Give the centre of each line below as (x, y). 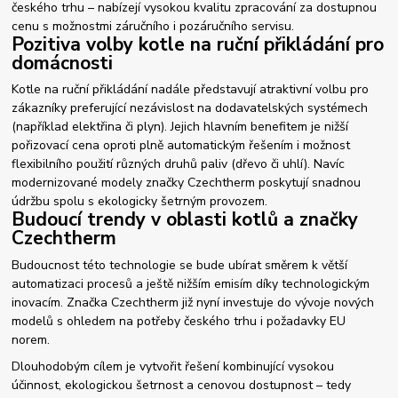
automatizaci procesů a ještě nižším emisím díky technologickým (191, 284)
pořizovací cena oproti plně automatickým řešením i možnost (181, 146)
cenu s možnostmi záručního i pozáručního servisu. (153, 26)
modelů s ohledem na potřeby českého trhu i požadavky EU (179, 322)
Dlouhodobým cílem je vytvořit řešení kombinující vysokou (173, 366)
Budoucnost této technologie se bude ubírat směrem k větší (180, 266)
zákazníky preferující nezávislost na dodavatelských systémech (190, 108)
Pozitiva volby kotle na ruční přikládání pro (198, 44)
